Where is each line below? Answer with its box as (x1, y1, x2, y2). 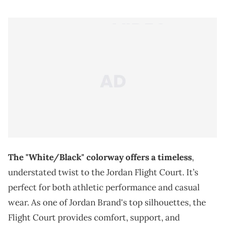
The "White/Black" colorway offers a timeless (8, 151, 192, 163)
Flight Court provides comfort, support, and (8, 211, 180, 223)
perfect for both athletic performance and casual (8, 181, 200, 193)
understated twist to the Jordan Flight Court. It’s (8, 166, 198, 178)
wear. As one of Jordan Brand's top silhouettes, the (8, 196, 206, 208)
